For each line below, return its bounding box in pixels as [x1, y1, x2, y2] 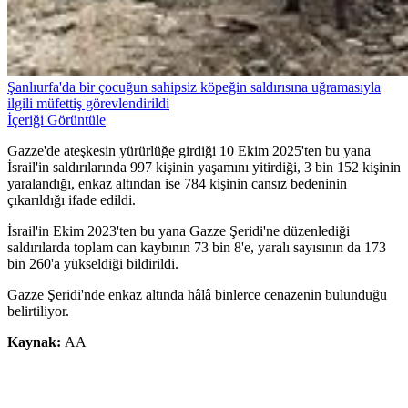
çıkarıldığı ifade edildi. [7, 192, 136, 209]
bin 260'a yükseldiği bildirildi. [7, 256, 178, 272]
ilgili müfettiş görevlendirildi [7, 96, 169, 112]
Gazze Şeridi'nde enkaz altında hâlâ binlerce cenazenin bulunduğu [7, 287, 387, 303]
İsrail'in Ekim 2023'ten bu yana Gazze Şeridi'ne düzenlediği [7, 223, 350, 240]
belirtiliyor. [7, 303, 69, 320]
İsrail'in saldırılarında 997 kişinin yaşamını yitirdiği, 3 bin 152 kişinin [7, 159, 401, 176]
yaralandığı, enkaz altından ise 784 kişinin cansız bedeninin [7, 176, 347, 192]
